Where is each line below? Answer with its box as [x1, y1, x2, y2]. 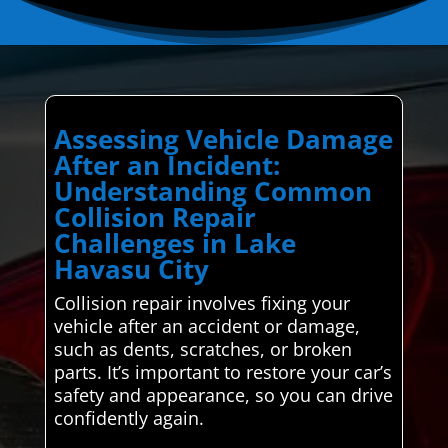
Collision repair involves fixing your [53, 290, 350, 315]
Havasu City [53, 250, 209, 287]
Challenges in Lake [53, 224, 296, 261]
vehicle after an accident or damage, [53, 313, 360, 338]
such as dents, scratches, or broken [53, 336, 352, 361]
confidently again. [53, 405, 204, 430]
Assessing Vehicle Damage [53, 120, 393, 157]
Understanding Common [53, 172, 372, 209]
